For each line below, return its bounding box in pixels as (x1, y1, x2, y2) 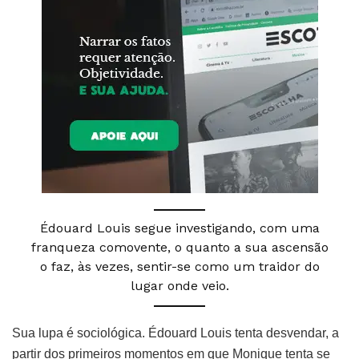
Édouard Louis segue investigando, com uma (39, 220, 320, 236)
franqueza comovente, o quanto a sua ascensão (30, 240, 329, 256)
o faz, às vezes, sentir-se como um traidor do (39, 259, 320, 275)
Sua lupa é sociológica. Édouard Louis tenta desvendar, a (12, 326, 339, 341)
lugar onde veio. (130, 278, 229, 294)
